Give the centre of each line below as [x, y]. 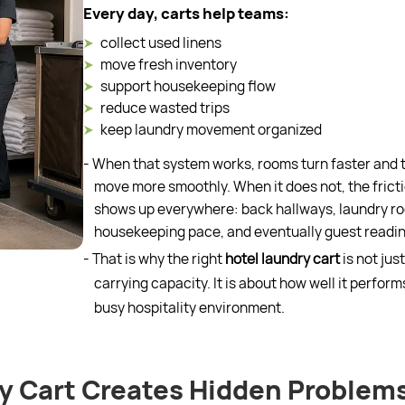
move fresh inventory [168, 64]
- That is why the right [152, 259]
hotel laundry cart [281, 259]
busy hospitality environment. [189, 307]
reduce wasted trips [165, 108]
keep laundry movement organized [211, 129]
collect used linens [160, 42]
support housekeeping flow [188, 86]
